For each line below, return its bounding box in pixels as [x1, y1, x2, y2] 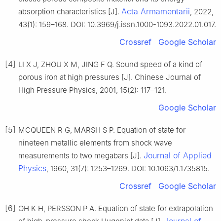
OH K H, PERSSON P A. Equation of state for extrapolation [18, 204, 213, 214]
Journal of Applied [144, 150, 212, 161]
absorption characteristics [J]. [18, 7, 121, 17]
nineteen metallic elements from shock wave [18, 138, 172, 148]
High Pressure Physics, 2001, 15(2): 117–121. [18, 85, 167, 95]
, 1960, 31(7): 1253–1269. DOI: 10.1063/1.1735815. [46, 164, 210, 174]
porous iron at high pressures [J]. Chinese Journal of [18, 73, 201, 82]
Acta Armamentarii [121, 6, 190, 17]
